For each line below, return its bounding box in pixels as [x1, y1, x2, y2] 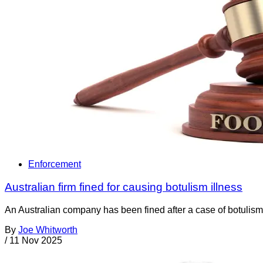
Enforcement [28, 159, 81, 170]
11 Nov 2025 [9, 235, 62, 245]
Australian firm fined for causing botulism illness [5, 181, 242, 194]
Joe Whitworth [18, 224, 77, 235]
